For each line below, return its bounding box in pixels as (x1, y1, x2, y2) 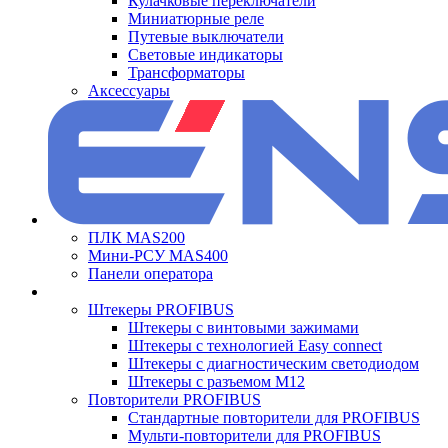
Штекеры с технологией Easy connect (128, 337, 382, 354)
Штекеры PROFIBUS (88, 301, 234, 318)
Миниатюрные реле (128, 10, 264, 27)
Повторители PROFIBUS (88, 391, 261, 408)
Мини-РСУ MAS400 (88, 247, 228, 264)
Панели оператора (88, 265, 213, 282)
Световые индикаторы (128, 46, 283, 63)
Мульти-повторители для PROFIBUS (128, 427, 381, 444)
